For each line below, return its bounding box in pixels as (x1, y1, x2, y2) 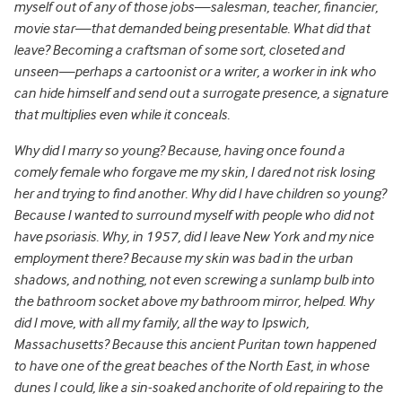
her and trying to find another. (13, 186, 190, 203)
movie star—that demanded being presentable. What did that (13, 21, 370, 38)
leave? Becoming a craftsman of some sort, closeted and (13, 42, 344, 59)
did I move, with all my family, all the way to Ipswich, (13, 315, 309, 332)
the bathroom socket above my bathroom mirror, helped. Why (13, 293, 373, 310)
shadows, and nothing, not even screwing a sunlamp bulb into (13, 272, 374, 289)
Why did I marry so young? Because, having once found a (13, 143, 345, 160)
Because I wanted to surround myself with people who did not (13, 207, 373, 224)
